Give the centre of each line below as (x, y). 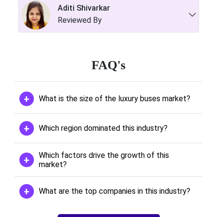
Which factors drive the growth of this (104, 155)
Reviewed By (79, 20)
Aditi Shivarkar (84, 8)
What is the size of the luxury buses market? (115, 99)
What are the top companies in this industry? (115, 191)
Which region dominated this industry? (103, 128)
